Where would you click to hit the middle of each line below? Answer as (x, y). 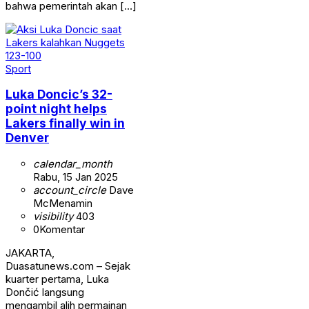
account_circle (70, 190)
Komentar (62, 229)
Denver (27, 138)
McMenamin (63, 203)
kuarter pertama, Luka (57, 279)
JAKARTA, (30, 252)
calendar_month (73, 163)
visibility (53, 216)
